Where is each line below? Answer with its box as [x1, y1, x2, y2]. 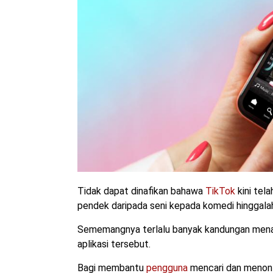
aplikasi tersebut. [77, 238, 151, 250]
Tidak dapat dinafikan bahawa [77, 185, 205, 197]
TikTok [205, 185, 235, 197]
